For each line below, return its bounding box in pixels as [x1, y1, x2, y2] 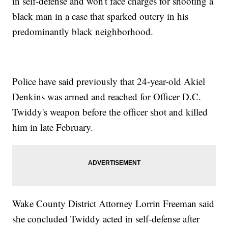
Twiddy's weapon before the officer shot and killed [12, 105, 208, 119]
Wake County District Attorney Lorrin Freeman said [12, 197, 215, 210]
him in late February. [12, 121, 94, 134]
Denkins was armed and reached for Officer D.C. [12, 90, 202, 103]
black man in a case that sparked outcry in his [12, 10, 189, 23]
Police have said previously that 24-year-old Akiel [12, 75, 206, 88]
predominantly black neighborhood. [12, 25, 154, 38]
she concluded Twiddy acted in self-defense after [12, 212, 200, 225]
